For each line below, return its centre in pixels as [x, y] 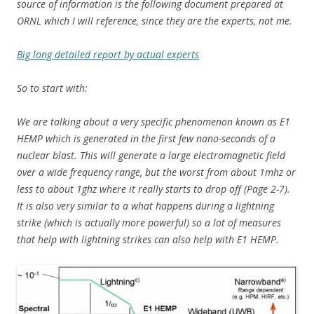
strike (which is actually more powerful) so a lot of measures [149, 223]
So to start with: [52, 88]
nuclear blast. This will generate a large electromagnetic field [151, 156]
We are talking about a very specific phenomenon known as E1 [153, 122]
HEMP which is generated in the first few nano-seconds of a [146, 139]
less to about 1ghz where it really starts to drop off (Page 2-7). [153, 189]
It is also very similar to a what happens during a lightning [145, 206]
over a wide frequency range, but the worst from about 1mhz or [156, 172]
